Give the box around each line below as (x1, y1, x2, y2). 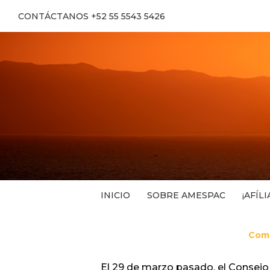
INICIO (101, 190, 130, 201)
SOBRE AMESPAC (147, 190, 225, 201)
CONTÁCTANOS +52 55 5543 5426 (18, 10, 165, 22)
